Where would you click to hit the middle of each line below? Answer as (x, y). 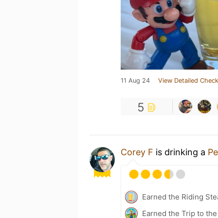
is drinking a (181, 152)
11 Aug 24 (135, 80)
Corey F (137, 152)
